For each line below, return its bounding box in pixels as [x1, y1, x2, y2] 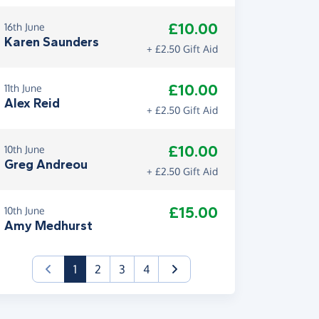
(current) [75, 261, 121, 276]
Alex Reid [4, 95, 60, 111]
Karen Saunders [4, 34, 99, 50]
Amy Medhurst [4, 218, 93, 234]
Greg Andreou [4, 157, 88, 172]
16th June [4, 21, 45, 33]
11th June [4, 82, 42, 94]
